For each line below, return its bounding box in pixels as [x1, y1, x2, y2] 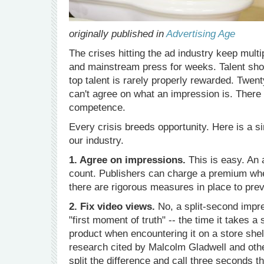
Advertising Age [166, 28, 235, 39]
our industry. [69, 135, 124, 146]
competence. [69, 102, 126, 113]
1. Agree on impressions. [69, 154, 186, 166]
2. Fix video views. [69, 201, 155, 212]
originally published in [69, 28, 166, 39]
